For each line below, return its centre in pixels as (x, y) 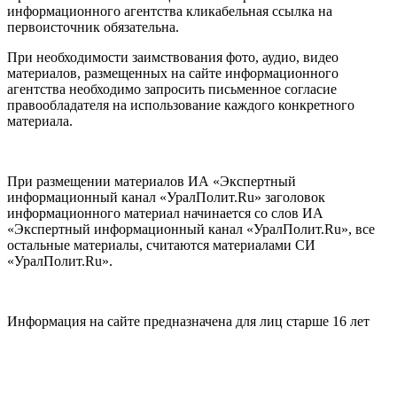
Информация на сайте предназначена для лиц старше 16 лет (188, 321)
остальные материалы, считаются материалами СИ (161, 245)
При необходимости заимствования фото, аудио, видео (173, 57)
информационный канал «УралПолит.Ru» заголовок (166, 197)
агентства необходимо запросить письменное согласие (172, 89)
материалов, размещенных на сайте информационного (173, 73)
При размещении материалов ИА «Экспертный (152, 181)
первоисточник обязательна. (93, 27)
